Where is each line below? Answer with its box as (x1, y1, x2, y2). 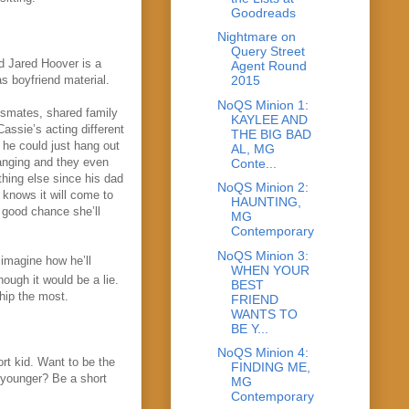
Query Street (230, 44, 305, 59)
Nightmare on (216, 29, 296, 45)
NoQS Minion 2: (216, 180, 309, 195)
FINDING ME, (230, 360, 310, 375)
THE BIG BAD (230, 126, 311, 142)
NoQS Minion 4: (216, 345, 309, 361)
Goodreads (230, 5, 296, 20)
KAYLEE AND (230, 111, 308, 127)
